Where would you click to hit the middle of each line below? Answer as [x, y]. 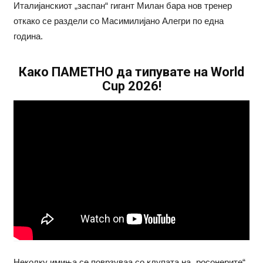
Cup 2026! [131, 86]
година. [28, 36]
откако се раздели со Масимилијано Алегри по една [118, 21]
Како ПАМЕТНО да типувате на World [131, 72]
